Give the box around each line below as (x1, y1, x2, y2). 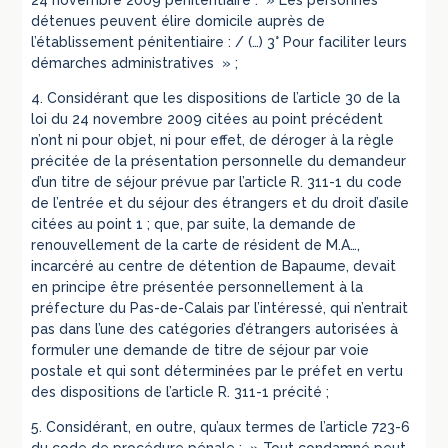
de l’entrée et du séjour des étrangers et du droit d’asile (31, 195, 410, 212)
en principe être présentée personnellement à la (31, 279, 364, 296)
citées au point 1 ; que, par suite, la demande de (31, 216, 357, 233)
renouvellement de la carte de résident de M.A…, (31, 237, 361, 254)
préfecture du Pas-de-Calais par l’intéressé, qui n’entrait (31, 300, 409, 317)
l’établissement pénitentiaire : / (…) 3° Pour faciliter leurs (31, 34, 408, 51)
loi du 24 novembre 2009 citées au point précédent (31, 111, 384, 128)
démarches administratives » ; (31, 55, 239, 72)
